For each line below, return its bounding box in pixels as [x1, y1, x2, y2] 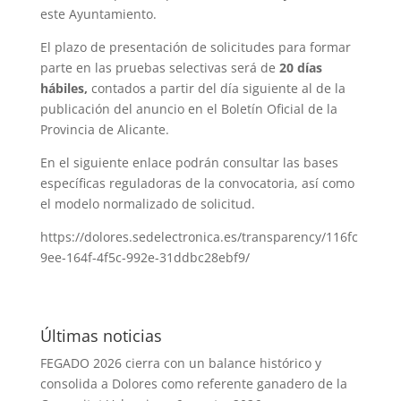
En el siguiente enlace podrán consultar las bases [39, 154, 338, 171]
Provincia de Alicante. [39, 121, 169, 138]
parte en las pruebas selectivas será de [39, 59, 279, 76]
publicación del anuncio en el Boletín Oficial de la [39, 100, 337, 117]
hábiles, [39, 80, 91, 97]
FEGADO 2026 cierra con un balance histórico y [39, 354, 321, 371]
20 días [278, 59, 322, 76]
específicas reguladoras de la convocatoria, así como [39, 175, 354, 192]
